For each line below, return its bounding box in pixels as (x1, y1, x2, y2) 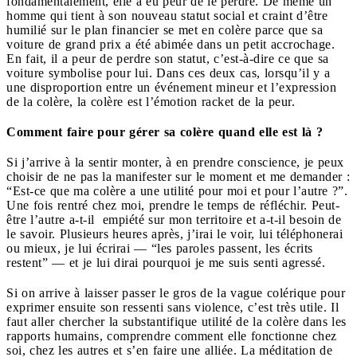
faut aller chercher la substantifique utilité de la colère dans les (6, 314, 347, 328)
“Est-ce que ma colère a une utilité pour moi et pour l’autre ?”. (6, 183, 347, 198)
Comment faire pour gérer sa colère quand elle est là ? (6, 124, 323, 139)
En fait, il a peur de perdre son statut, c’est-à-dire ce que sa (6, 51, 329, 65)
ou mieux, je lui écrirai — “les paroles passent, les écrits (6, 241, 313, 255)
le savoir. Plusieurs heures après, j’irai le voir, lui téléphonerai (6, 226, 343, 241)
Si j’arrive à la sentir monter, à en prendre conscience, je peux (6, 155, 344, 169)
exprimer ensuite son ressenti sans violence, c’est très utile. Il (6, 300, 339, 314)
